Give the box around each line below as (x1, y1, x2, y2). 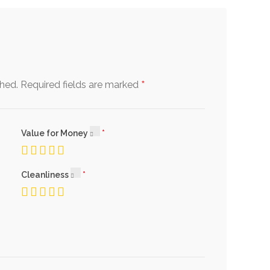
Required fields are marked (20, 79, 141, 91)
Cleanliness (20, 170, 71, 180)
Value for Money (20, 128, 90, 139)
